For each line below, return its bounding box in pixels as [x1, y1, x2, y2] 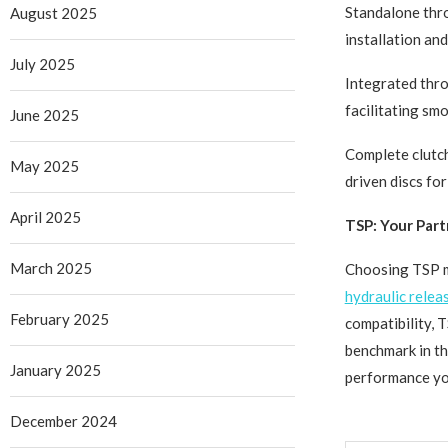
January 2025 [10, 361, 101, 380]
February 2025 [10, 310, 109, 329]
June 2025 [10, 106, 79, 125]
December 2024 [10, 412, 117, 431]
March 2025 [10, 259, 92, 278]
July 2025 [10, 55, 75, 74]
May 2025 [10, 157, 79, 176]
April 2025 [10, 208, 81, 227]
